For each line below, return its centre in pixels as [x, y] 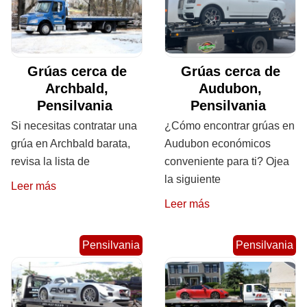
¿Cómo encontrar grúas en [230, 126]
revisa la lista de [50, 162]
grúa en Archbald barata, [71, 144]
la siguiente [193, 180]
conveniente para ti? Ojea [227, 162]
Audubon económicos [218, 144]
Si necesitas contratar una [74, 126]
